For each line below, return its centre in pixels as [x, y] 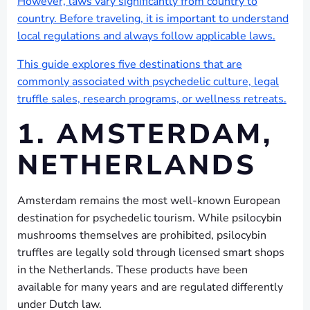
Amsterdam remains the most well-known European [149, 201]
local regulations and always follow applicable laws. [146, 36]
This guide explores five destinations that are [130, 64]
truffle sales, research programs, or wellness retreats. [152, 99]
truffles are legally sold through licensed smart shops [151, 253]
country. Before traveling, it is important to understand [153, 19]
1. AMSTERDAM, [145, 134]
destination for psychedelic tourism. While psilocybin [149, 218]
